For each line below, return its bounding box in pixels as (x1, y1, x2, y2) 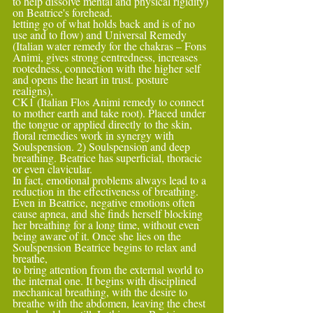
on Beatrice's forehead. (13, 5, 112, 20)
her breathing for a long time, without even (13, 217, 202, 232)
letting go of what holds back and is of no (13, 16, 198, 31)
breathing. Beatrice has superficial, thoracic (13, 150, 205, 165)
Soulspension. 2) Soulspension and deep (13, 139, 193, 154)
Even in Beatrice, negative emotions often (13, 195, 198, 210)
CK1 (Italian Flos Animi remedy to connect (13, 94, 207, 109)
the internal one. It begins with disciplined (13, 273, 199, 288)
